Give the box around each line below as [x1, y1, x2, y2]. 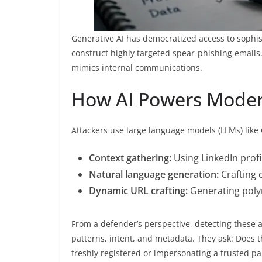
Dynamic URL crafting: [89, 184, 188, 197]
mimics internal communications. [71, 61, 202, 73]
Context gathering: [89, 151, 171, 164]
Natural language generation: [89, 167, 219, 181]
